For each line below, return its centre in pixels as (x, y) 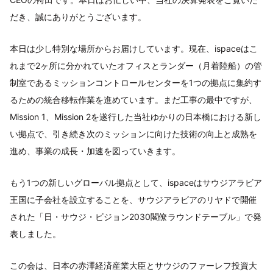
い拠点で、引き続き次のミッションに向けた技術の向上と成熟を (133, 133)
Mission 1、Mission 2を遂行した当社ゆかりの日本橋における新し (136, 116)
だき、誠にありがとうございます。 (78, 16)
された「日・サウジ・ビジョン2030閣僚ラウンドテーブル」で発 (136, 216)
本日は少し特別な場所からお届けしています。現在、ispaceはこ (134, 48)
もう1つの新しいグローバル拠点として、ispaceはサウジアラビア (136, 182)
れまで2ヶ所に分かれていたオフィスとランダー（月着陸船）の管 (136, 65)
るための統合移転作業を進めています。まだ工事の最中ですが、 (133, 99)
